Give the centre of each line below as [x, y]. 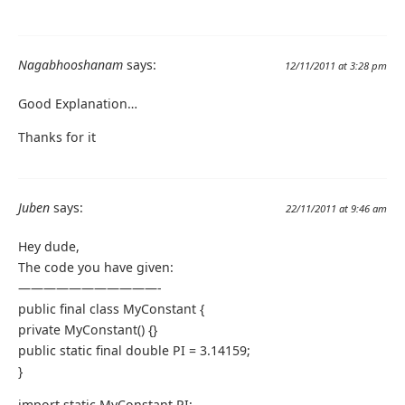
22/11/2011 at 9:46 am [336, 209]
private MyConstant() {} [88, 330]
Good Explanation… [78, 104]
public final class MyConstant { [111, 309]
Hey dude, [49, 247]
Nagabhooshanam [71, 65]
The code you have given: [96, 268]
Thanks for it [57, 137]
